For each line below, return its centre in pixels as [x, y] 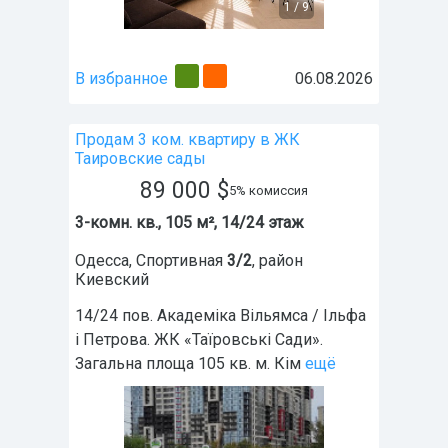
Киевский [112, 280]
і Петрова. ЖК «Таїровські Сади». [199, 340]
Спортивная [179, 261]
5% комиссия [268, 191]
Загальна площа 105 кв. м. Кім [188, 364]
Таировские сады [140, 159]
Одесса [102, 261]
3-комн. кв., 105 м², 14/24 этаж [189, 223]
